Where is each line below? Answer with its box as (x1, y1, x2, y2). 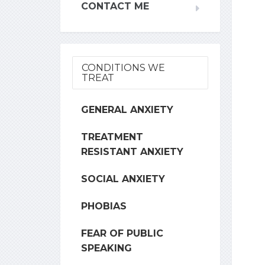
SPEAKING (81, 243, 132, 254)
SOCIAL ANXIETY (81, 173, 165, 185)
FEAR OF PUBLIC (81, 228, 163, 239)
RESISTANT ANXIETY (81, 146, 183, 157)
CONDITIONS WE (82, 62, 165, 73)
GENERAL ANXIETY (81, 104, 173, 115)
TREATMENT (81, 131, 143, 143)
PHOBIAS (81, 201, 127, 212)
